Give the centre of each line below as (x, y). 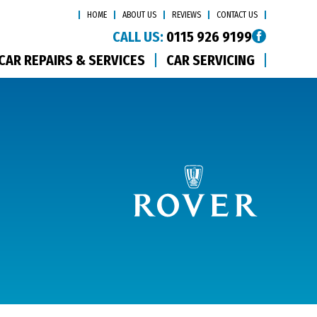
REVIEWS (186, 15)
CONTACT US (237, 15)
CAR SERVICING (211, 60)
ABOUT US (139, 15)
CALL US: (138, 37)
